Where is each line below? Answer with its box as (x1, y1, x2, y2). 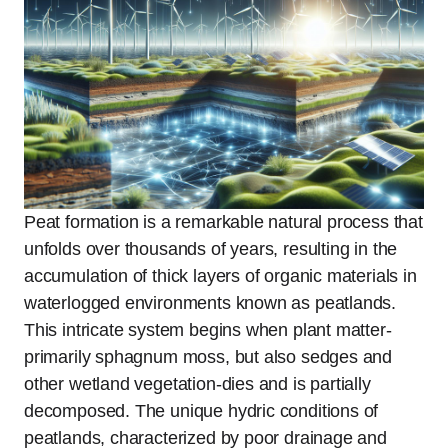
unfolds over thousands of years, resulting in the (24, 238, 398, 259)
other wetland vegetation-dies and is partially (24, 373, 371, 394)
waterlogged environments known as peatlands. (24, 292, 397, 313)
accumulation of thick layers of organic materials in (24, 265, 417, 286)
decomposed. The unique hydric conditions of (24, 400, 379, 421)
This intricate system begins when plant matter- (24, 319, 392, 340)
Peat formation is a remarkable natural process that (24, 211, 423, 232)
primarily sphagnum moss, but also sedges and (24, 346, 393, 367)
